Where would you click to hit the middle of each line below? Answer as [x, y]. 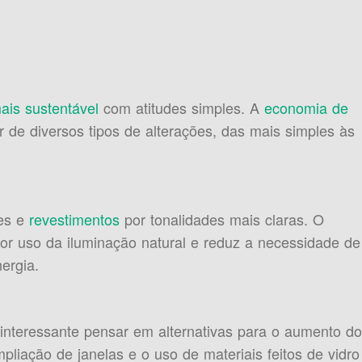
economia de [306, 107]
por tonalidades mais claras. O [221, 219]
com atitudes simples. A [181, 107]
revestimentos [74, 219]
